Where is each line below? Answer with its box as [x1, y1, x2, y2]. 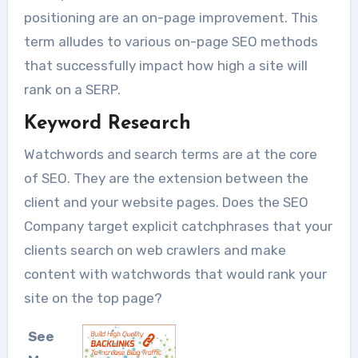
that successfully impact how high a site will [23, 58, 308, 74]
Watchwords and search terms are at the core [23, 145, 317, 162]
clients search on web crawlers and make [23, 241, 286, 258]
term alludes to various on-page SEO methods [23, 34, 318, 50]
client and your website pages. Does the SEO [23, 193, 308, 210]
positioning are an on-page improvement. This [23, 10, 318, 26]
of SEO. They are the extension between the [23, 169, 308, 186]
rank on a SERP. [23, 82, 121, 98]
